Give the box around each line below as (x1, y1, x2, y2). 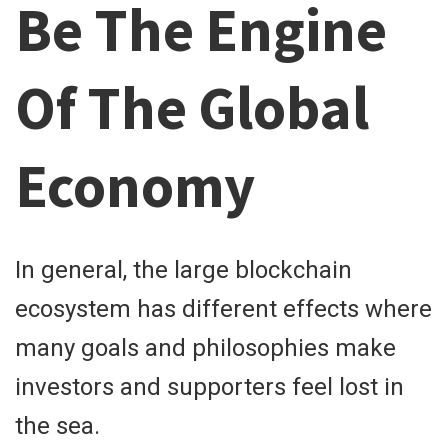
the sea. (15, 412, 100, 441)
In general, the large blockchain (15, 256, 352, 285)
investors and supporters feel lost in (15, 373, 404, 402)
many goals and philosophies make (15, 334, 396, 363)
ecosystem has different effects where (15, 295, 432, 324)
